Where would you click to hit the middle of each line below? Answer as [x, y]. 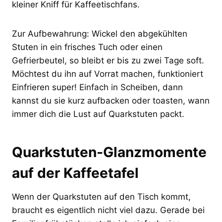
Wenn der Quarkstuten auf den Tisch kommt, [101, 196]
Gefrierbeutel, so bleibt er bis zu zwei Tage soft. [108, 60]
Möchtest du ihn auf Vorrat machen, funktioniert [108, 74]
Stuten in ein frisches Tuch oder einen [87, 47]
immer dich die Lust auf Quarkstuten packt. [98, 114]
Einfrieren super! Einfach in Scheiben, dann [97, 87]
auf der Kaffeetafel [75, 173]
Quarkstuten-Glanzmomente [109, 152]
